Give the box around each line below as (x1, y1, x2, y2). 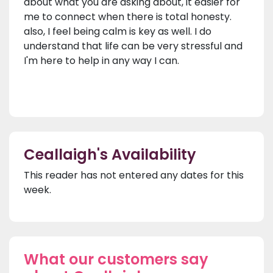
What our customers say (24, 249, 208, 269)
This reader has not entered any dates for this (24, 168, 244, 182)
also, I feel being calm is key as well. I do (24, 24, 211, 38)
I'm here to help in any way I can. (24, 53, 179, 68)
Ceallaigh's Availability (24, 144, 196, 165)
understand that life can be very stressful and (24, 38, 243, 53)
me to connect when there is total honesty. (24, 9, 232, 24)
